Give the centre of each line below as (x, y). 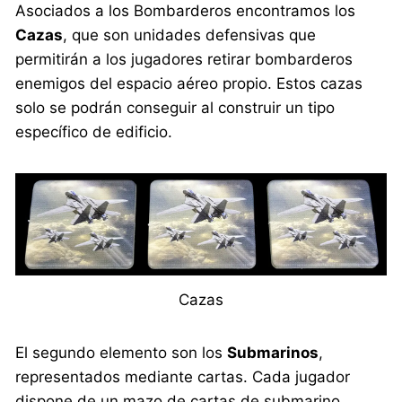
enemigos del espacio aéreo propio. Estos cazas (189, 84)
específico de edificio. (94, 132)
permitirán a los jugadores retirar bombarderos (184, 60)
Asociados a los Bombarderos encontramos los (186, 11)
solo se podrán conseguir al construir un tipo (175, 108)
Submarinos (273, 353)
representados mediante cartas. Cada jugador (183, 377)
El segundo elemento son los (122, 353)
